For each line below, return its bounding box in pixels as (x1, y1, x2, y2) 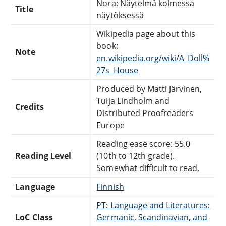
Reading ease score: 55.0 (96, 138, 191, 149)
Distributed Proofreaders (96, 107, 194, 119)
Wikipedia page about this (96, 28, 196, 39)
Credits (15, 101, 44, 112)
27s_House (96, 64, 138, 76)
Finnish (96, 181, 124, 192)
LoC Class (15, 211, 53, 223)
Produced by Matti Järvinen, (96, 83, 202, 94)
